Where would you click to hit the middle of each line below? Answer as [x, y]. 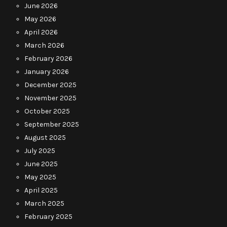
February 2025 [48, 216]
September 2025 [52, 124]
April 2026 [41, 32]
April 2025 [41, 190]
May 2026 [40, 19]
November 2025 [50, 98]
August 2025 [45, 137]
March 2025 [44, 203]
